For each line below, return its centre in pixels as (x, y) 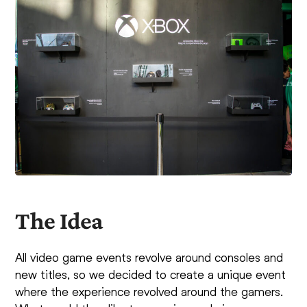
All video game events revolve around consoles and (149, 257)
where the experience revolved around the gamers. (149, 291)
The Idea (59, 220)
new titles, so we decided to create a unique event (151, 274)
